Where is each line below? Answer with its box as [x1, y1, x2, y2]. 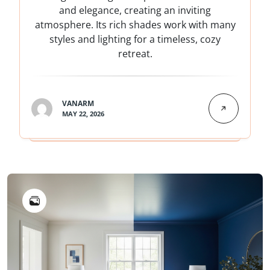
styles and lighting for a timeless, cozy [49, 33, 221, 46]
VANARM [62, 98, 94, 109]
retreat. [118, 47, 152, 61]
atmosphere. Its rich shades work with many [34, 18, 236, 32]
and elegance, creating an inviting [59, 4, 211, 17]
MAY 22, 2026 [62, 109, 104, 119]
